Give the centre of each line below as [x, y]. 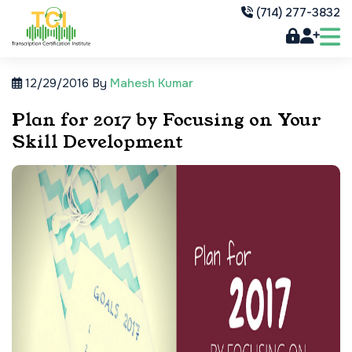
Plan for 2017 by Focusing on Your [167, 120]
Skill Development [97, 142]
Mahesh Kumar [152, 83]
